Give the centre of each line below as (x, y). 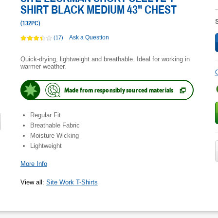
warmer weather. (43, 66)
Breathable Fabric (55, 125)
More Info (34, 164)
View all (31, 182)
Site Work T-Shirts (72, 182)
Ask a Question (89, 38)
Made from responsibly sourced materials (119, 90)
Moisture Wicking (54, 136)
